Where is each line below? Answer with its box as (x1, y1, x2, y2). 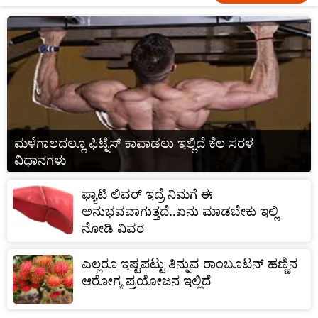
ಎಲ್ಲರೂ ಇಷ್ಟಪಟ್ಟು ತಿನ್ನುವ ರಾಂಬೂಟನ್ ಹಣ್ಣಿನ (82, 255, 297, 272)
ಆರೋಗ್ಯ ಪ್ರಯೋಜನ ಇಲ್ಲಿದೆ (82, 272, 211, 289)
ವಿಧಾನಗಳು (14, 151, 67, 168)
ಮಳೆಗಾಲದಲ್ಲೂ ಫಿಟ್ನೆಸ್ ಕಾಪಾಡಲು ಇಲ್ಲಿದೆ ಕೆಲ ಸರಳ (14, 134, 253, 151)
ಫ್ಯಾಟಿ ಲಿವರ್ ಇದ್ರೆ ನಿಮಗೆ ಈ (82, 185, 213, 202)
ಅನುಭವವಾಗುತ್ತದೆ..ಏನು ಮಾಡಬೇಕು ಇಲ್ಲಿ (82, 202, 278, 219)
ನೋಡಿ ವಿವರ (82, 219, 144, 236)
